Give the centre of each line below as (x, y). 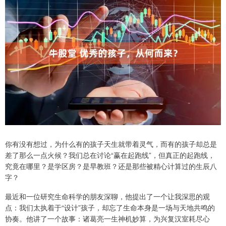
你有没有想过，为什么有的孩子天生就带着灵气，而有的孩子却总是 (111, 144)
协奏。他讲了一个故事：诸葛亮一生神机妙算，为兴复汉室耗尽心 (107, 218)
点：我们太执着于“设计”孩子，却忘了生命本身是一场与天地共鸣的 (110, 207)
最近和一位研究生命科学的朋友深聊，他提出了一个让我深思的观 (107, 196)
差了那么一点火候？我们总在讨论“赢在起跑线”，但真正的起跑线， (110, 155)
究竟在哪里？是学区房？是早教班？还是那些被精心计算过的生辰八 (111, 166)
